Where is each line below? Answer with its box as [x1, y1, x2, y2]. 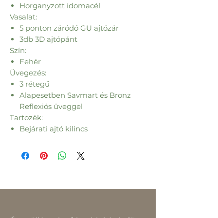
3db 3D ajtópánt [19, 35, 77, 44]
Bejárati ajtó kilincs [19, 124, 88, 133]
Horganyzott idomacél [19, 1, 100, 10]
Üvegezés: [10, 68, 46, 77]
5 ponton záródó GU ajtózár [19, 23, 119, 33]
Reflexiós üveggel [19, 102, 83, 111]
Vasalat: [10, 12, 37, 21]
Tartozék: [10, 113, 43, 122]
